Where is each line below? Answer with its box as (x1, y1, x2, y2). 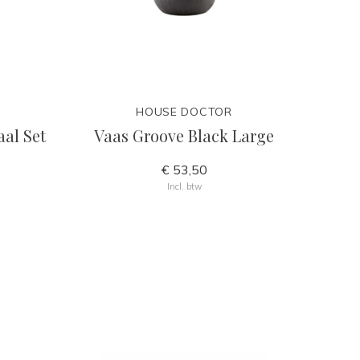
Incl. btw (166, 181, 202, 192)
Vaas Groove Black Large (94, 125, 274, 146)
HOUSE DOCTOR (136, 104, 232, 119)
